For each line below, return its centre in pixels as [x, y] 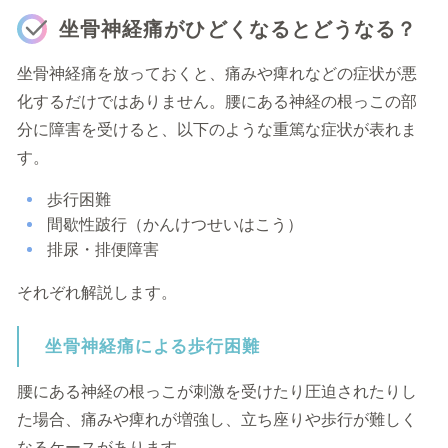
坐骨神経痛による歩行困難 [153, 346]
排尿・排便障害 [103, 249]
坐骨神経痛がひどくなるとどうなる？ [238, 29]
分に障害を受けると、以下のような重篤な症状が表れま [217, 129]
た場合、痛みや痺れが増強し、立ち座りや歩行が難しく [217, 419]
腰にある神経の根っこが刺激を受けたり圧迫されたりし [217, 391]
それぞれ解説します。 [97, 292]
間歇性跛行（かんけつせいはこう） [175, 224]
